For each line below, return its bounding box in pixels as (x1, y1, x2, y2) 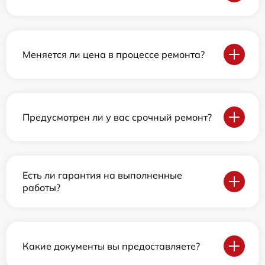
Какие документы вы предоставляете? (22, 240, 200, 252)
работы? (22, 182, 60, 193)
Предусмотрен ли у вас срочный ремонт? (22, 111, 212, 123)
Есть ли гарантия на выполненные (22, 169, 182, 181)
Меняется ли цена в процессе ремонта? (22, 48, 205, 60)
